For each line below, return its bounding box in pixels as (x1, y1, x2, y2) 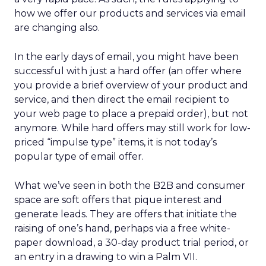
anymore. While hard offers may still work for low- (14, 122, 251, 134)
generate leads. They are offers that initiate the (14, 208, 237, 220)
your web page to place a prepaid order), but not (14, 108, 248, 119)
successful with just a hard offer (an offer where (14, 65, 242, 77)
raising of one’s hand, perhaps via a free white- (14, 223, 230, 234)
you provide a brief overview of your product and (14, 80, 248, 91)
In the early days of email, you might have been (14, 51, 239, 62)
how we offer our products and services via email (14, 8, 246, 19)
